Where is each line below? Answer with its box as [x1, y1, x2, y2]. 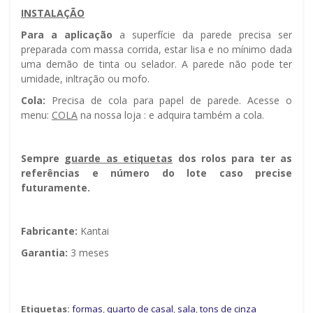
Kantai [78, 224, 109, 238]
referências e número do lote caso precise [21, 166, 292, 180]
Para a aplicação [21, 28, 112, 42]
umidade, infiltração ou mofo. [21, 72, 150, 86]
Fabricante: [21, 224, 78, 238]
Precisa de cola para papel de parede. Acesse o [45, 94, 292, 108]
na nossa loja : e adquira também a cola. [78, 108, 264, 122]
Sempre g [21, 152, 72, 166]
